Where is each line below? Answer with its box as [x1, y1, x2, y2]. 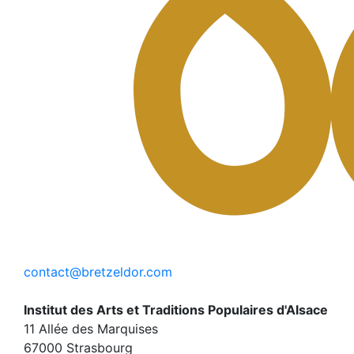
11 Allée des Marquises [24, 320, 158, 337]
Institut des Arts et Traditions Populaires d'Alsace [24, 301, 328, 318]
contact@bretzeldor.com [24, 263, 172, 280]
